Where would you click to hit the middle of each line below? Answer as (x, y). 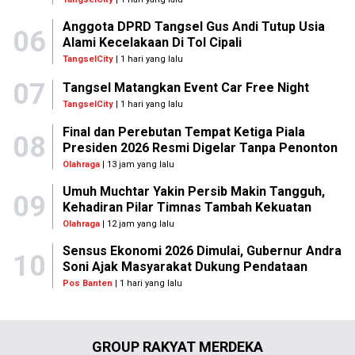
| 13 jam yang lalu (137, 164)
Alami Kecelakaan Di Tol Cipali (152, 42)
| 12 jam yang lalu (137, 224)
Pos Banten (87, 283)
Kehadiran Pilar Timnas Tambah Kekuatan (187, 207)
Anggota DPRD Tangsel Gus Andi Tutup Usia (193, 27)
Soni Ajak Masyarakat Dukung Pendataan (185, 267)
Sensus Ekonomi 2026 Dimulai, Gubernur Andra (202, 251)
